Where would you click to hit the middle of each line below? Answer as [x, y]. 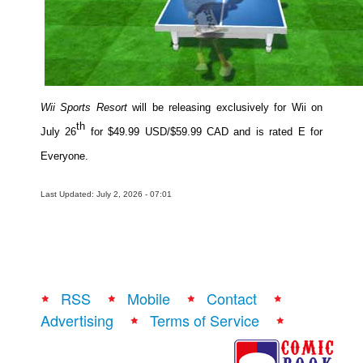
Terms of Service [205, 320]
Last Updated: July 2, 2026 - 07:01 [106, 194]
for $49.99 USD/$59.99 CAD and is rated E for [204, 132]
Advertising [77, 320]
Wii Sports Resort [87, 108]
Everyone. [64, 156]
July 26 [59, 132]
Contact [232, 298]
